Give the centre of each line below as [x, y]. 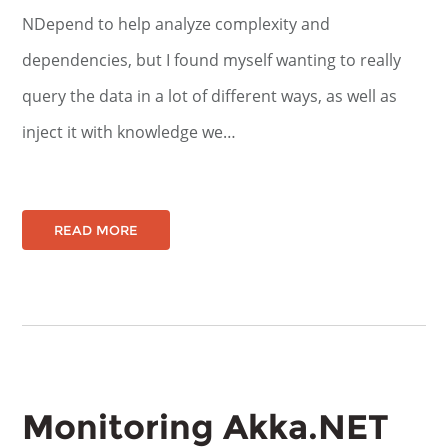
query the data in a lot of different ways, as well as [210, 96]
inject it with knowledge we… [129, 132]
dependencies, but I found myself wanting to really [212, 60]
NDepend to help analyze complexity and [176, 24]
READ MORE [96, 230]
